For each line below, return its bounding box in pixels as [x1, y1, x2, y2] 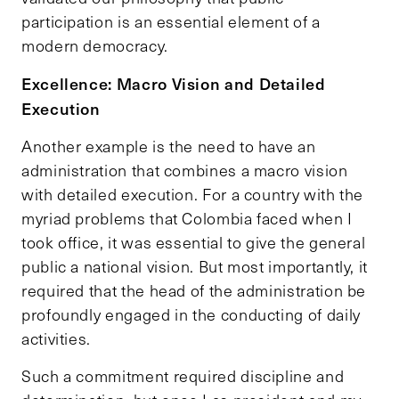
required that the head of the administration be [21, 280, 367, 302]
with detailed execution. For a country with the [21, 183, 364, 206]
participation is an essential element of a [21, 11, 321, 33]
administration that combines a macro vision [21, 159, 348, 182]
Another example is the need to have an [21, 135, 316, 158]
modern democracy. [21, 35, 168, 57]
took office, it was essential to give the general [21, 232, 366, 254]
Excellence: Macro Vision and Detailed [21, 71, 326, 96]
